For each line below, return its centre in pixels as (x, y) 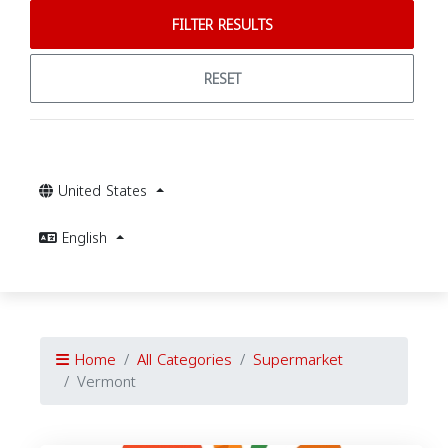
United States (105, 191)
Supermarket (298, 360)
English (87, 238)
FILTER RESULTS (222, 25)
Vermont (106, 382)
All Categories (184, 360)
